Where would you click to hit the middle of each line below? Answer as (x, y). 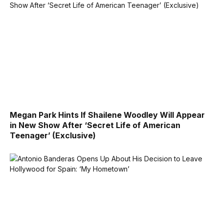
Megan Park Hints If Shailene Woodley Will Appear (107, 115)
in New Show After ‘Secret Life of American (95, 125)
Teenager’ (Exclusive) (53, 135)
